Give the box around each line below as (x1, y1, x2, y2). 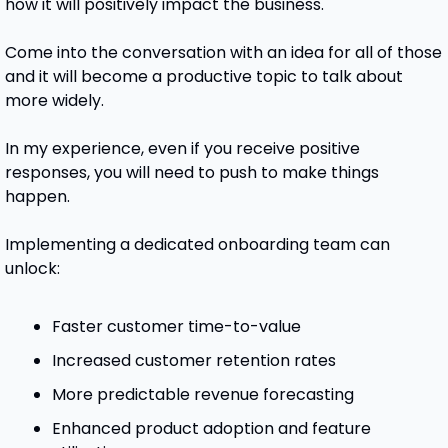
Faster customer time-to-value (51, 315, 301, 339)
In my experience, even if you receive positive (4, 137, 360, 161)
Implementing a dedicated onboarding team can (4, 233, 390, 257)
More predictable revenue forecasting (51, 383, 354, 407)
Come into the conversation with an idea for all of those (4, 41, 442, 65)
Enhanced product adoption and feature (51, 417, 371, 441)
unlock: (4, 257, 60, 281)
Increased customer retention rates (51, 349, 336, 373)
